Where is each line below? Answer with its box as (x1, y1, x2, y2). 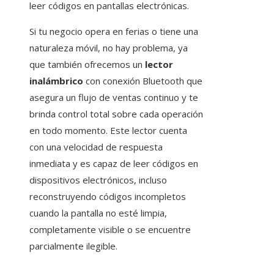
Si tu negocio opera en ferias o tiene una (29, 25, 198, 38)
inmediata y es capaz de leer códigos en (29, 157, 198, 170)
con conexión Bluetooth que (83, 75, 202, 87)
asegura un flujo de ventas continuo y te (29, 91, 198, 104)
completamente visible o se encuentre (29, 223, 191, 236)
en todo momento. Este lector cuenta (29, 124, 187, 137)
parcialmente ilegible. (29, 240, 117, 253)
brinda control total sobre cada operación (29, 108, 203, 120)
